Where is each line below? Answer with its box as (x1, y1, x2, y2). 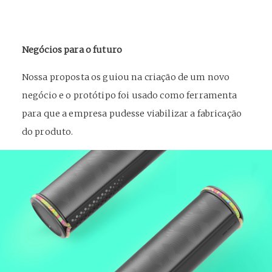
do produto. (21, 126, 73, 137)
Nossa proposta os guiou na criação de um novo (21, 72, 230, 83)
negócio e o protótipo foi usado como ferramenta (21, 90, 237, 101)
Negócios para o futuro (21, 44, 122, 55)
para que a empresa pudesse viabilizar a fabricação (21, 108, 242, 119)
